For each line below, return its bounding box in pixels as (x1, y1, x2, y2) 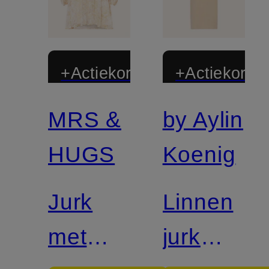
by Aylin (162, 106, 244, 132)
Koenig (162, 141, 236, 167)
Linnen (162, 189, 234, 215)
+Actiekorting (61, 64, 159, 82)
